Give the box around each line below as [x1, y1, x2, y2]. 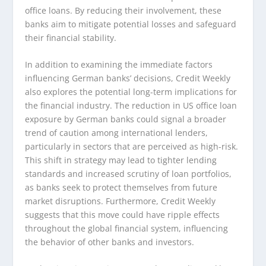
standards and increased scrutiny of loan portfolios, [25, 167, 232, 179]
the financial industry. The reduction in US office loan [25, 99, 237, 111]
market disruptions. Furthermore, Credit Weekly [25, 195, 216, 207]
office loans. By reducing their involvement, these [25, 4, 222, 16]
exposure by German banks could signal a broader [25, 113, 227, 125]
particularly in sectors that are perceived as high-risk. [25, 140, 239, 152]
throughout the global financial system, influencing [25, 222, 229, 234]
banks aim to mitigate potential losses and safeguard [25, 18, 237, 30]
